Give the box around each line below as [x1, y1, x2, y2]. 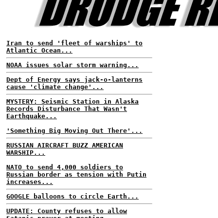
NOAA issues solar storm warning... [6, 61, 139, 69]
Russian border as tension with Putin [6, 171, 146, 178]
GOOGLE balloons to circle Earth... [6, 193, 139, 200]
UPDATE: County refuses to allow [6, 207, 127, 215]
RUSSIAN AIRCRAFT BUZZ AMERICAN [6, 142, 123, 149]
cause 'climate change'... [6, 83, 104, 91]
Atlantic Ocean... [6, 47, 73, 54]
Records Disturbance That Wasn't [6, 105, 127, 112]
